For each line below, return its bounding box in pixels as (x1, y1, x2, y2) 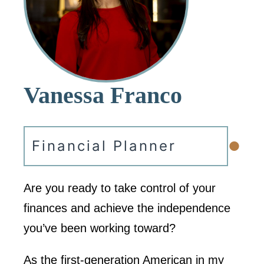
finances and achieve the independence (24, 201, 230, 214)
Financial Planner (32, 137, 176, 154)
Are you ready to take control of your (24, 181, 216, 194)
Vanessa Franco (24, 81, 182, 108)
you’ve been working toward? (24, 221, 176, 235)
